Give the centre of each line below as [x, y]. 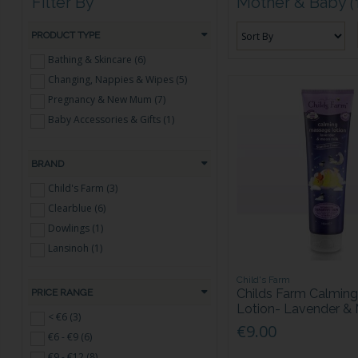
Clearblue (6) [77, 209]
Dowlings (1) [76, 229]
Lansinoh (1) [76, 249]
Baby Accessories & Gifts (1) [111, 120]
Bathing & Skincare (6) [97, 60]
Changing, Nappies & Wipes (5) [118, 80]
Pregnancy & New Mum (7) [107, 100]
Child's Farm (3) [83, 188]
